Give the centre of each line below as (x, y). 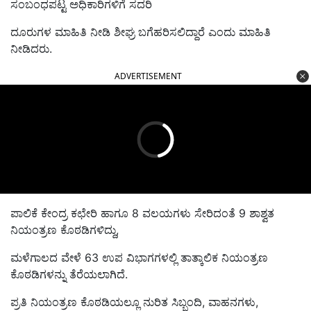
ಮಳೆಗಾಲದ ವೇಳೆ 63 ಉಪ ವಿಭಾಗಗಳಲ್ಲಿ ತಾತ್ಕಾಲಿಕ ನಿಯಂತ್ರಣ (139, 258)
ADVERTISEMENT (148, 76)
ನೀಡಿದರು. (33, 49)
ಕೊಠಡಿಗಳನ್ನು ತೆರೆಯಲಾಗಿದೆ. (69, 275)
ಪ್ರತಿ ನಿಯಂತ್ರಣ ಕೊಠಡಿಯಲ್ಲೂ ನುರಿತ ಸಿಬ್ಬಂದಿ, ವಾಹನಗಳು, (134, 302)
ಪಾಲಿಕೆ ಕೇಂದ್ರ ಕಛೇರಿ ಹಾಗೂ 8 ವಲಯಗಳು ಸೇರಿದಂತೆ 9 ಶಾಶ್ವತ (142, 213)
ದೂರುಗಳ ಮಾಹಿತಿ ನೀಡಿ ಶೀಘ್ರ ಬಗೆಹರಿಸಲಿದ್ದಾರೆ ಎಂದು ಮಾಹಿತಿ (141, 32)
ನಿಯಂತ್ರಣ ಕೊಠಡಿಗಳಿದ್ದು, (65, 230)
